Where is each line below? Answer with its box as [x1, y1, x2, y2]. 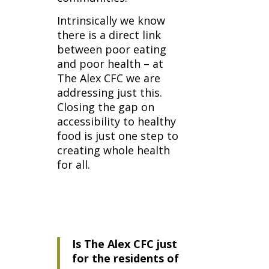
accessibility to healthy [56, 114, 176, 128]
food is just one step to [56, 128, 178, 143]
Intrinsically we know [56, 13, 165, 28]
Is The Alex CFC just [71, 237, 177, 251]
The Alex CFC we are [56, 71, 160, 85]
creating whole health [56, 143, 170, 157]
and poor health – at [56, 56, 163, 71]
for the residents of [71, 251, 179, 265]
